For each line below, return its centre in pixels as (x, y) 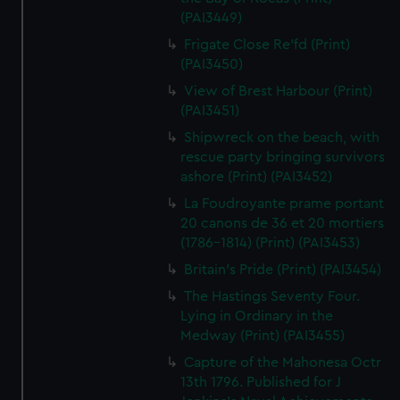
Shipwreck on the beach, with (282, 137)
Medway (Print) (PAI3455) (263, 336)
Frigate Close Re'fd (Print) (267, 45)
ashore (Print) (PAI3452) (257, 177)
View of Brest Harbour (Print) (279, 91)
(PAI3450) (212, 64)
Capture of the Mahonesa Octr (283, 362)
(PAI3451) (210, 111)
